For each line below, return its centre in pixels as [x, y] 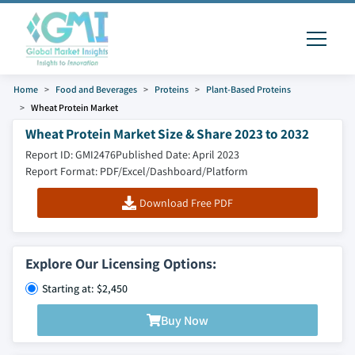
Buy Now [185, 320]
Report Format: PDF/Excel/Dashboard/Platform [137, 171]
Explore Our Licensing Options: [121, 263]
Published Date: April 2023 [177, 155]
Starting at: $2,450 [85, 288]
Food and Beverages [96, 89]
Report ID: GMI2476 [71, 155]
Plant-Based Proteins [248, 89]
